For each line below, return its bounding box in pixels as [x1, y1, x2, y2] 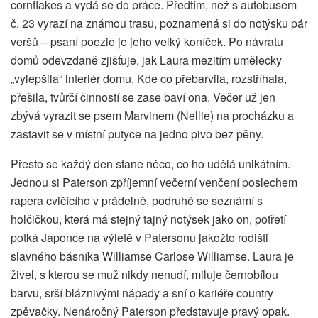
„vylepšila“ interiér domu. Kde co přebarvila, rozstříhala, [11, 70, 287, 87]
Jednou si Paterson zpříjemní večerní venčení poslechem [11, 173, 297, 190]
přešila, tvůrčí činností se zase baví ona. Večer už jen [11, 88, 275, 105]
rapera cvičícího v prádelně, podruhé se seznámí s [11, 192, 263, 209]
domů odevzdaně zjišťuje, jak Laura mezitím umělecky [11, 51, 282, 68]
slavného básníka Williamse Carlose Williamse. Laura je [11, 247, 294, 264]
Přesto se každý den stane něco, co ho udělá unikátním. [11, 155, 290, 172]
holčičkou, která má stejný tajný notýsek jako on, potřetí [11, 210, 286, 227]
